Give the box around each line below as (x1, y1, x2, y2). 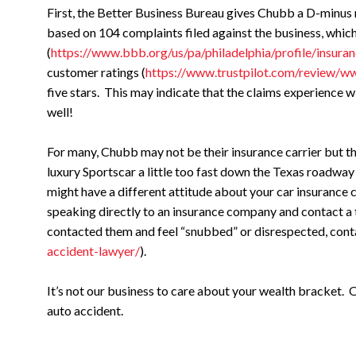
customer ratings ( (47, 64, 145, 79)
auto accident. (47, 303, 123, 318)
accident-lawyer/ (47, 243, 140, 258)
